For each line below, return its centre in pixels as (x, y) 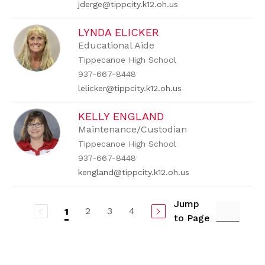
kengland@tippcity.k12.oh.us (134, 172)
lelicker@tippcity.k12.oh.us (130, 88)
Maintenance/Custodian (133, 129)
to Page (192, 218)
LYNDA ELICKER (119, 32)
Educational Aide (117, 45)
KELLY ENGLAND (121, 116)
